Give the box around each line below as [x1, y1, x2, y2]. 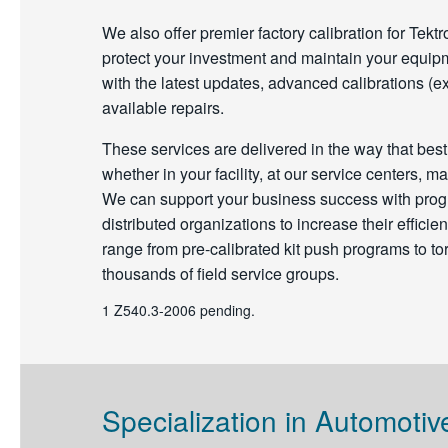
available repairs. [102, 96, 224, 119]
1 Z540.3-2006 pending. [102, 300, 255, 320]
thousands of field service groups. [102, 262, 339, 285]
